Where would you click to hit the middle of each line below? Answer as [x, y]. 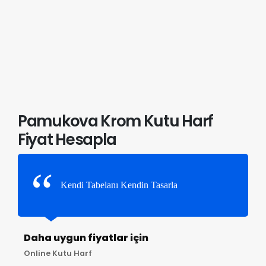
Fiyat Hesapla [67, 139]
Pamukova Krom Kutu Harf [116, 121]
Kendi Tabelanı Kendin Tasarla [119, 185]
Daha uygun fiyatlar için [86, 237]
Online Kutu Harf [58, 253]
